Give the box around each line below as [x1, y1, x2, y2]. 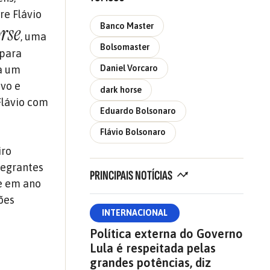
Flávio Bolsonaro [99, 127, 166, 137]
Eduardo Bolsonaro [99, 106, 176, 116]
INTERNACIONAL [101, 207, 168, 218]
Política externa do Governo [89, 226, 243, 240]
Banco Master [99, 20, 154, 31]
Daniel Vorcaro [99, 63, 158, 74]
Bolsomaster [99, 42, 149, 52]
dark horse [99, 84, 142, 95]
